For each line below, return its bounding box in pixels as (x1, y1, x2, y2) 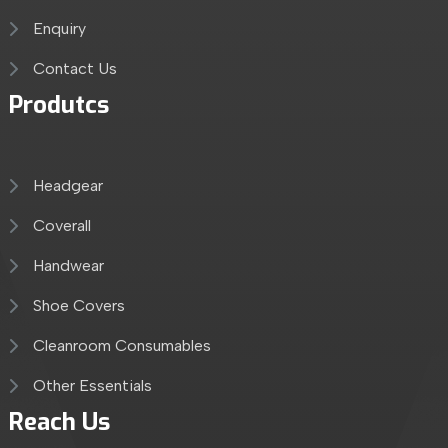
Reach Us (7, 405, 110, 438)
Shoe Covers (32, 295, 125, 315)
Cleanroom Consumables (32, 335, 211, 355)
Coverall (32, 215, 91, 235)
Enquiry (32, 18, 86, 38)
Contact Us (32, 58, 117, 78)
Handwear (32, 255, 104, 275)
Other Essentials (32, 375, 152, 395)
